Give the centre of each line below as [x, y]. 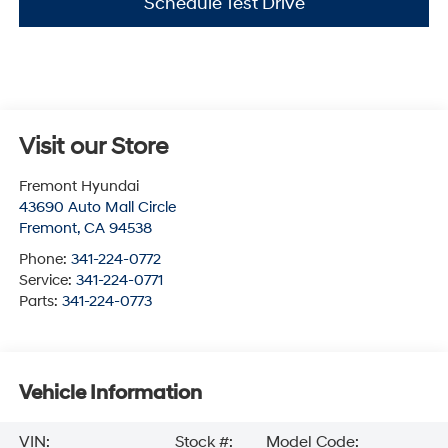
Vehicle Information [110, 392]
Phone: [44, 260]
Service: [47, 281]
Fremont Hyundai [78, 187]
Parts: [40, 302]
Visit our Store [93, 147]
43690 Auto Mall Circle [97, 208]
